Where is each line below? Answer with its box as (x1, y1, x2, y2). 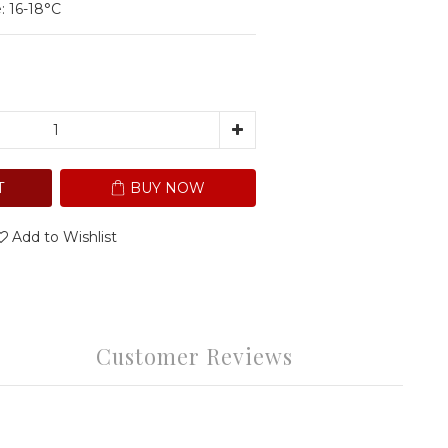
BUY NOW (130, 179, 205, 197)
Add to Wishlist (12, 228, 117, 246)
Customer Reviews (95, 342, 293, 370)
